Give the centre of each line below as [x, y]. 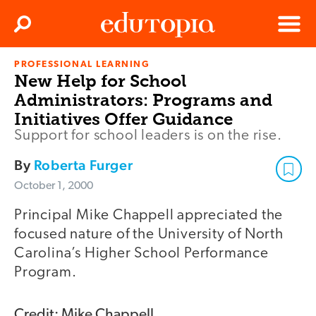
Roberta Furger [83, 165]
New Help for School [100, 81]
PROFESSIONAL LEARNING [82, 65]
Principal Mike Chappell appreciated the [149, 216]
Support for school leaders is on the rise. [148, 136]
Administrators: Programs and [143, 100]
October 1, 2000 [54, 187]
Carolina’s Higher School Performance [141, 254]
